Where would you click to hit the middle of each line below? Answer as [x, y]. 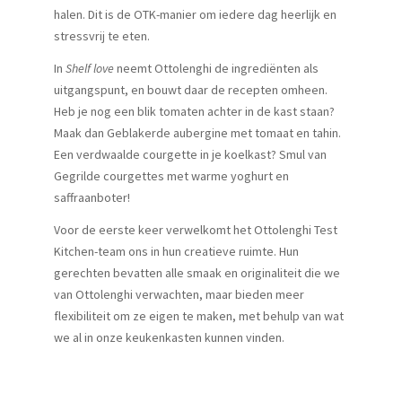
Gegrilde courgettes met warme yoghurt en [171, 176]
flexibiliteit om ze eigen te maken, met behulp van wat [199, 316]
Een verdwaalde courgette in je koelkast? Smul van [190, 155]
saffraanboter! [92, 198]
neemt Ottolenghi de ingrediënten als [216, 69]
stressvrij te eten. [102, 36]
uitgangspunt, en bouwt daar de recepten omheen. [191, 90]
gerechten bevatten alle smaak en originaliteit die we [197, 273]
